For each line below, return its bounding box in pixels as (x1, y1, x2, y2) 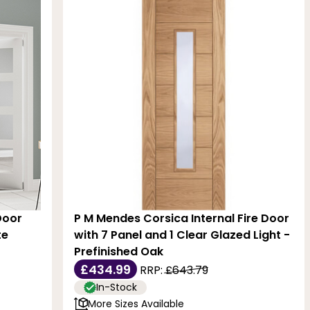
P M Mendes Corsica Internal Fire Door (74, 210, 290, 226)
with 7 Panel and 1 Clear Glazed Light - (74, 226, 291, 243)
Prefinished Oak (74, 243, 164, 259)
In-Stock (96, 280, 138, 295)
